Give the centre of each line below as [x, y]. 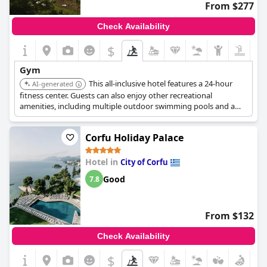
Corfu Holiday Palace [134, 138]
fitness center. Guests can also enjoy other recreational [116, 95]
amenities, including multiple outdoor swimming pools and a [127, 106]
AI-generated [53, 84]
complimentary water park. [68, 117]
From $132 [229, 216]
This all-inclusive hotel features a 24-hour [161, 83]
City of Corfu [144, 162]
